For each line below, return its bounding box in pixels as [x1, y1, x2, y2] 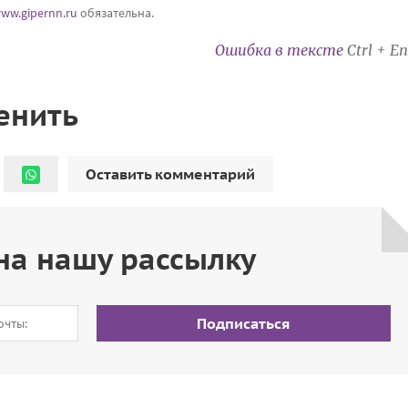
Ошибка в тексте [215, 40, 347, 59]
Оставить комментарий [86, 164, 255, 183]
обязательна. [77, 4, 154, 21]
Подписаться [197, 313, 291, 332]
